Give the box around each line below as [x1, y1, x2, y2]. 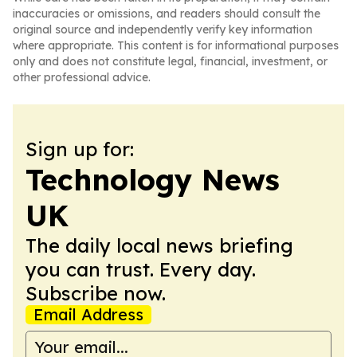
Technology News [25, 162, 280, 198]
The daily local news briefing [25, 233, 293, 257]
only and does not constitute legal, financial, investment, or [13, 54, 328, 69]
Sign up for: [25, 137, 134, 161]
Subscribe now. [25, 281, 166, 305]
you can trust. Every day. [25, 257, 256, 281]
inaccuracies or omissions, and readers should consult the [13, 6, 320, 21]
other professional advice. [13, 70, 151, 84]
